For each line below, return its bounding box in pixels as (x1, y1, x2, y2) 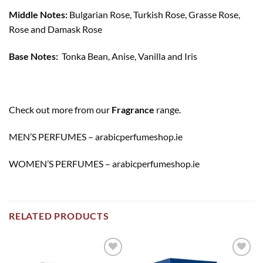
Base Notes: (9, 50, 58, 62)
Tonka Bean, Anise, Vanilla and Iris (58, 50, 197, 62)
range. (156, 104, 181, 116)
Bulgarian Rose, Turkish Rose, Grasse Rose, (69, 8, 240, 20)
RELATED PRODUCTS (9, 210, 109, 221)
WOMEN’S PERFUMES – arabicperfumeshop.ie (9, 157, 200, 169)
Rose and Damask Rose (9, 23, 102, 35)
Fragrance (112, 104, 156, 116)
